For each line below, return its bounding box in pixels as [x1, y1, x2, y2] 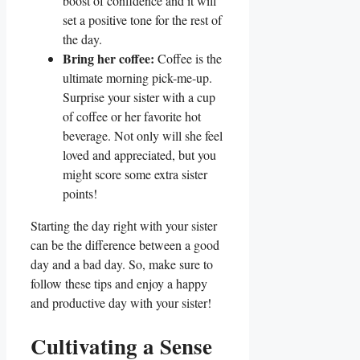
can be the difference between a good [31, 235, 219, 253]
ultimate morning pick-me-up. [63, 68, 212, 86]
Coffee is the [154, 49, 222, 67]
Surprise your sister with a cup [63, 88, 215, 105]
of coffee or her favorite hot [63, 107, 201, 125]
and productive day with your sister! [31, 293, 211, 311]
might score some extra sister [63, 165, 207, 182]
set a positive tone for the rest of [63, 10, 222, 28]
